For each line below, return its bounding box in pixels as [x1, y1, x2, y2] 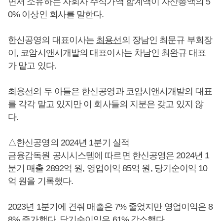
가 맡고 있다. [8, 60, 56, 71]
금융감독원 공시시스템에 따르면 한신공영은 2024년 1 [8, 150, 210, 160]
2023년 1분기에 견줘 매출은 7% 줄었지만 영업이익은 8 [8, 201, 213, 212]
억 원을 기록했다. [8, 176, 73, 186]
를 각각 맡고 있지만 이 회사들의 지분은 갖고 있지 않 [8, 99, 204, 109]
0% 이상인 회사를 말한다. [8, 9, 104, 19]
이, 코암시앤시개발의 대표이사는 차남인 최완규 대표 [8, 47, 206, 58]
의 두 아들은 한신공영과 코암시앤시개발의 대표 [33, 86, 212, 96]
